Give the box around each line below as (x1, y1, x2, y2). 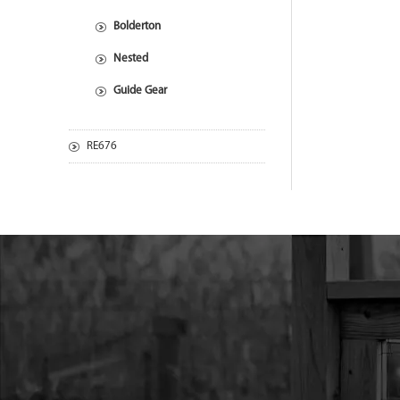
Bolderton (113, 21, 161, 32)
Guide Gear (113, 85, 167, 96)
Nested (113, 53, 148, 64)
